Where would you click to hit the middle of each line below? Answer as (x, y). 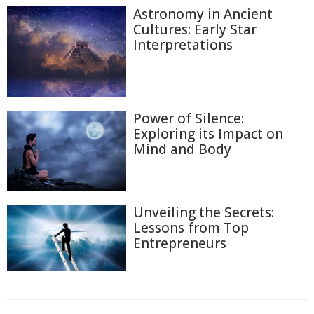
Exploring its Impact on (208, 134)
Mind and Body (182, 150)
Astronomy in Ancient (203, 14)
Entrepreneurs (180, 243)
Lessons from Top (191, 227)
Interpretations (183, 45)
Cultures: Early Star (195, 30)
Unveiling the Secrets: (204, 212)
